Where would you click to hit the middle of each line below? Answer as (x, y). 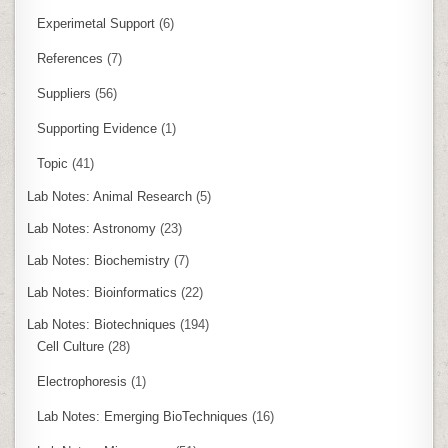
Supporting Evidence (97, 128)
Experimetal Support (96, 23)
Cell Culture (71, 346)
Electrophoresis (82, 381)
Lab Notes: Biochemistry (99, 260)
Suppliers (64, 93)
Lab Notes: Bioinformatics (102, 292)
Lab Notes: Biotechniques (102, 324)
